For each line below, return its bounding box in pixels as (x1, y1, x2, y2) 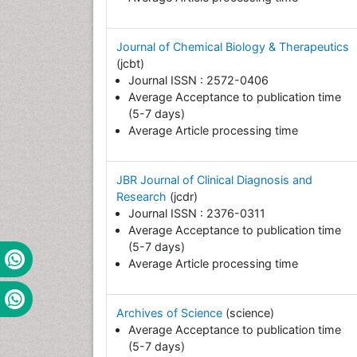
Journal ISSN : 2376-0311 (128, 206, 265, 221)
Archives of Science (116, 306, 226, 320)
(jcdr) (170, 190, 198, 204)
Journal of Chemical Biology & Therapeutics (116, 40, 349, 54)
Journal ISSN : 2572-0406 (128, 73, 269, 88)
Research (116, 190, 170, 204)
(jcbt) (116, 57, 144, 71)
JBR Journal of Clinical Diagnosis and (116, 173, 312, 187)
